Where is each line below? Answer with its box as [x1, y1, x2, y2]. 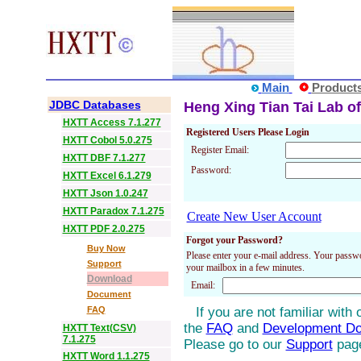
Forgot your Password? [185, 234, 283, 246]
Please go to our [183, 337, 286, 352]
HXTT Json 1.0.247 [62, 188, 148, 199]
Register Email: [185, 144, 251, 156]
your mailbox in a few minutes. [185, 262, 305, 273]
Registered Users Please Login [185, 127, 309, 138]
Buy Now [86, 243, 126, 253]
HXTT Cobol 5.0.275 [62, 135, 152, 146]
